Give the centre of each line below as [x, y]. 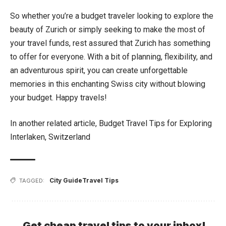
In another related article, [54, 123]
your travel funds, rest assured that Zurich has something [110, 43]
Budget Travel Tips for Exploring [155, 123]
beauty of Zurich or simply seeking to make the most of [108, 29]
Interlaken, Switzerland [51, 137]
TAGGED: [32, 180]
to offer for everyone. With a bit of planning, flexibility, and [111, 56]
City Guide [66, 180]
